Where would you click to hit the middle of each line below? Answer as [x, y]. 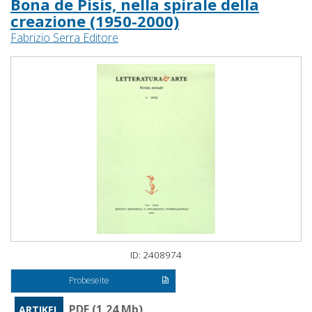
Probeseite [89, 281]
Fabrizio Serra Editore [64, 38]
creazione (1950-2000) [95, 21]
